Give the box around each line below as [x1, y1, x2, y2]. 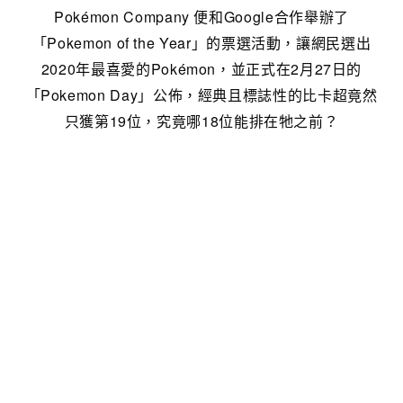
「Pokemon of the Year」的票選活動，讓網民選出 [31, 31, 372, 53]
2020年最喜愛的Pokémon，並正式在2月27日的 [40, 58, 363, 79]
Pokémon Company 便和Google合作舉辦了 [54, 5, 349, 27]
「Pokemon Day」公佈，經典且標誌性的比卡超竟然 [25, 84, 378, 105]
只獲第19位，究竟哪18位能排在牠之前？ [64, 110, 339, 131]
